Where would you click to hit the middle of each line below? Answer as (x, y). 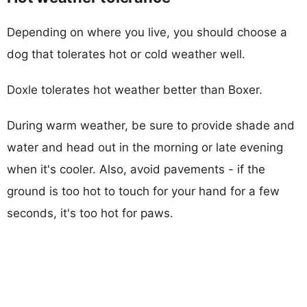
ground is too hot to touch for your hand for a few (143, 191)
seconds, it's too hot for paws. (90, 213)
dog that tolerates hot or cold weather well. (126, 54)
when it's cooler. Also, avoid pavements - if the (136, 169)
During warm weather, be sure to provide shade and (151, 125)
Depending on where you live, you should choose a (147, 32)
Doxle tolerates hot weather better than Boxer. (135, 89)
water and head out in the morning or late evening (145, 147)
